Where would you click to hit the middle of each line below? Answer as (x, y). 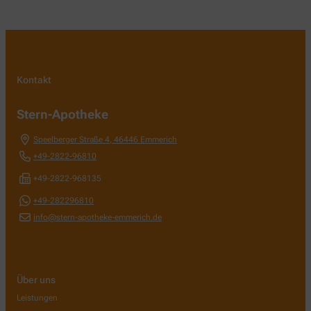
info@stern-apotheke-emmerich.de (98, 217)
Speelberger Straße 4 (72, 139)
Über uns (36, 279)
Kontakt (34, 79)
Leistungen (37, 297)
